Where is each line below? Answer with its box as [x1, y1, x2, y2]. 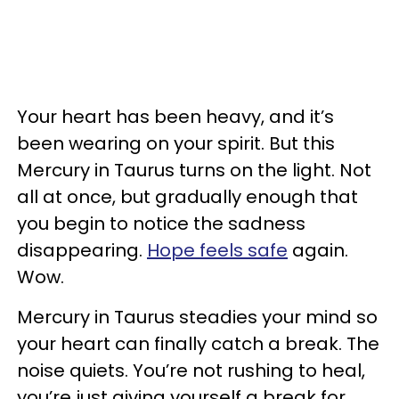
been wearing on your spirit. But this [17, 131, 335, 157]
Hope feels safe [147, 238, 288, 264]
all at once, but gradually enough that [17, 184, 358, 210]
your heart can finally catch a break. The [17, 331, 379, 357]
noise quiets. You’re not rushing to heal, [17, 358, 365, 384]
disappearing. [17, 238, 147, 264]
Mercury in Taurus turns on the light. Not [17, 158, 371, 183]
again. [288, 238, 348, 264]
